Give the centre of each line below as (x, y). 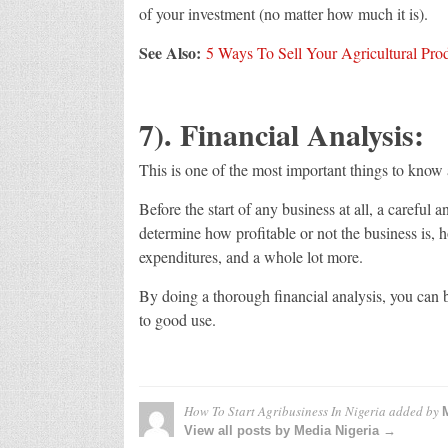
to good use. (177, 319)
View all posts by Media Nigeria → (289, 430)
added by (413, 410)
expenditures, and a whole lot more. (250, 256)
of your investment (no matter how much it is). (283, 13)
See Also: (169, 52)
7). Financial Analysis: (281, 133)
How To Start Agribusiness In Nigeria (284, 410)
